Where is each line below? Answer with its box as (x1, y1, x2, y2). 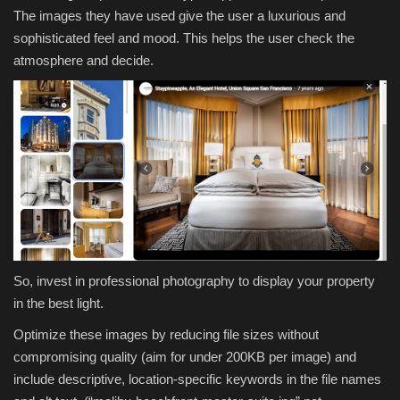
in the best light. (13, 296, 107, 312)
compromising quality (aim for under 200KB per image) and (13, 349, 356, 365)
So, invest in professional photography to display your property (13, 273, 375, 289)
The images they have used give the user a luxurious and (13, 7, 346, 23)
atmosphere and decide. (13, 52, 154, 68)
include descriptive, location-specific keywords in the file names (13, 371, 381, 387)
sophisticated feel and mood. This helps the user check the (13, 29, 354, 46)
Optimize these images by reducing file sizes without (13, 327, 319, 343)
